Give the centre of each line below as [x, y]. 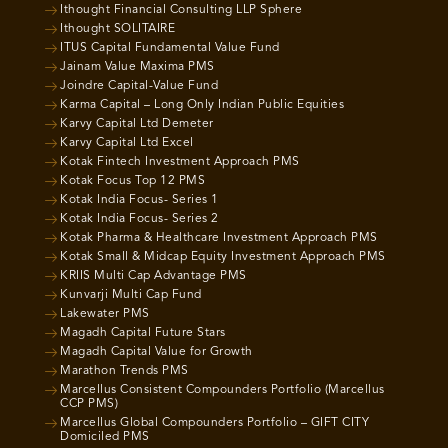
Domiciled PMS [105, 437]
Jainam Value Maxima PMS [137, 67]
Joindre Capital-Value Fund [139, 86]
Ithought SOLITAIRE [117, 29]
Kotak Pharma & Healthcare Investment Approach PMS [219, 238]
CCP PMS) [89, 404]
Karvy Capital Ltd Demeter [137, 124]
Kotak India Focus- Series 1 [139, 200]
